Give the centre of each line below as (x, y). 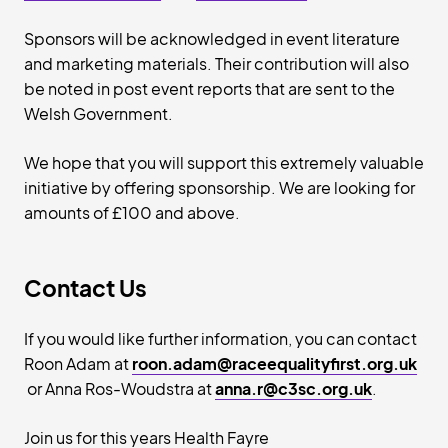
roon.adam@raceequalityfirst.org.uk (274, 363)
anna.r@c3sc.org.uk (293, 388)
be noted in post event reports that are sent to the (209, 88)
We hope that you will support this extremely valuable (224, 162)
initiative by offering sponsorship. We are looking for (219, 187)
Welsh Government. (98, 113)
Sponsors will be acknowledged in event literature (212, 38)
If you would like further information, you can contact (220, 338)
